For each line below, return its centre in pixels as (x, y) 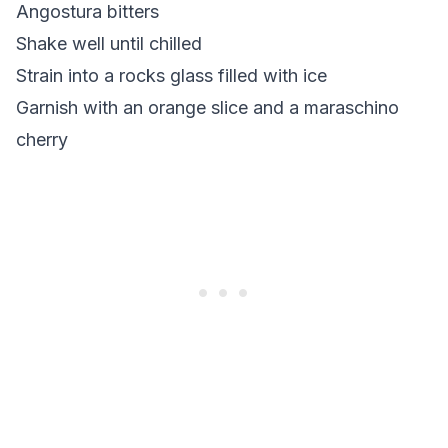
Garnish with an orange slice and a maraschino (207, 107)
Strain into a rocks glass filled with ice (171, 75)
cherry (42, 139)
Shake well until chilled (109, 43)
